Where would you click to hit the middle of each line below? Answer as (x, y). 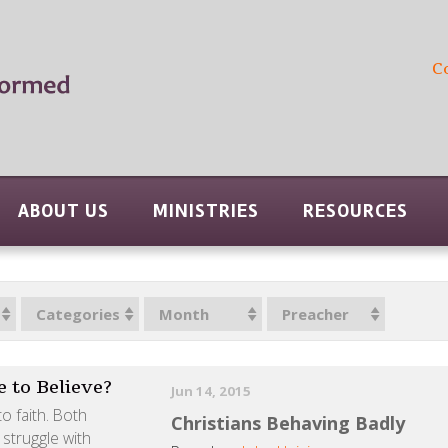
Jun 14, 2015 (211, 391)
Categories (78, 313)
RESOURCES (355, 211)
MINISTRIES (205, 211)
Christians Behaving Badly (288, 423)
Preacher (316, 313)
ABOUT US (63, 211)
